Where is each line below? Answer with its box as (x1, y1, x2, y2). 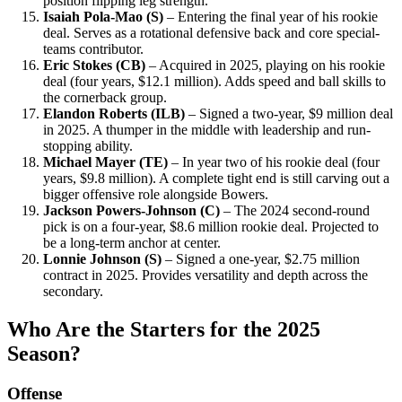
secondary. (43, 284, 103, 300)
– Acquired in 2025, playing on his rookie (145, 57, 385, 74)
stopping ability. (43, 138, 133, 154)
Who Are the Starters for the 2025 (7, 318, 320, 342)
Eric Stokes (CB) (43, 57, 145, 74)
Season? (7, 342, 81, 366)
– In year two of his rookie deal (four (168, 154, 380, 170)
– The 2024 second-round (220, 203, 370, 219)
